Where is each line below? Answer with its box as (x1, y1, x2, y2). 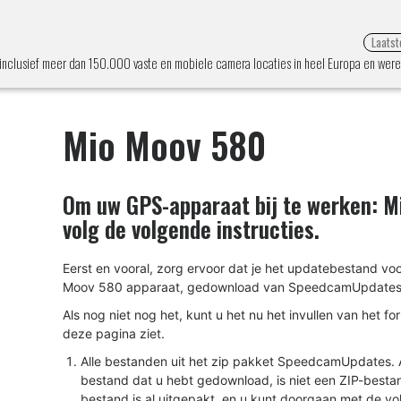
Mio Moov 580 (63, 118, 266, 172)
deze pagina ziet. (63, 326, 165, 341)
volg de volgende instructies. (63, 212, 320, 245)
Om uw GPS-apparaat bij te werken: (63, 188, 383, 221)
